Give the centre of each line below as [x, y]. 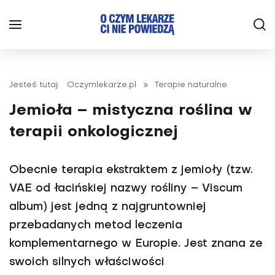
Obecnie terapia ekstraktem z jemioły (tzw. [131, 170]
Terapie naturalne [191, 85]
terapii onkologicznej [94, 132]
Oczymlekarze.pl [102, 85]
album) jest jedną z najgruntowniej [108, 207]
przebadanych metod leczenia [96, 226]
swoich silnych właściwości [87, 262]
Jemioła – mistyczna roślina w [131, 111]
